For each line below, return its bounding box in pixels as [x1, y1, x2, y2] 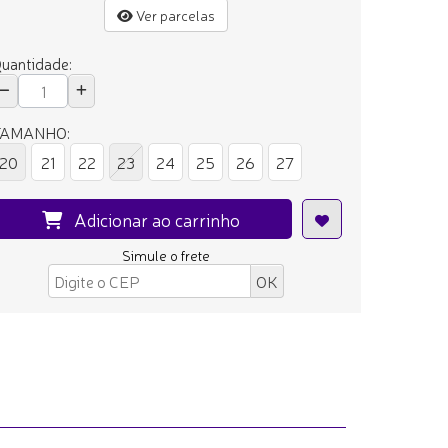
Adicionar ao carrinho [66, 207, 240, 232]
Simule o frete [122, 246, 210, 265]
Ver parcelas [133, 6, 215, 25]
